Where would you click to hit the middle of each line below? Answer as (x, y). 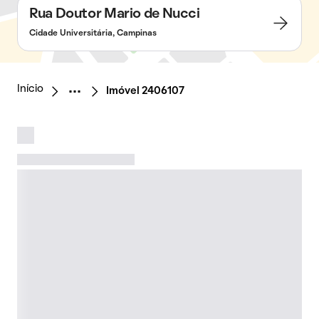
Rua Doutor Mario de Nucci (115, 14)
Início (30, 89)
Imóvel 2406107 (145, 91)
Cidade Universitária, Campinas (93, 33)
